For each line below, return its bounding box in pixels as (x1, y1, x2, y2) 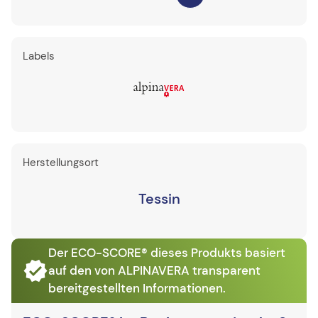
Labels (23, 49, 55, 63)
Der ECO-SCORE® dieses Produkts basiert (48, 245, 285, 261)
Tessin (138, 190, 180, 208)
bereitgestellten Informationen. (48, 280, 226, 296)
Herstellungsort (23, 155, 99, 170)
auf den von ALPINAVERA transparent (48, 263, 261, 278)
